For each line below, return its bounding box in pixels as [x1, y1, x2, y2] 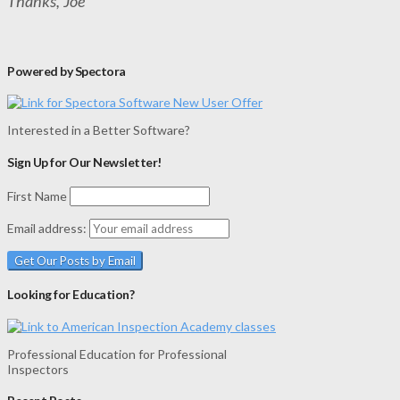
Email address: [7, 220, 89, 236]
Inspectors [7, 361, 69, 377]
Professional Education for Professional [7, 346, 227, 362]
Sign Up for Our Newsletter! [7, 154, 162, 170]
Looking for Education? [7, 287, 135, 303]
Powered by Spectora [7, 62, 126, 79]
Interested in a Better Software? [7, 122, 190, 138]
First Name [7, 187, 67, 204]
